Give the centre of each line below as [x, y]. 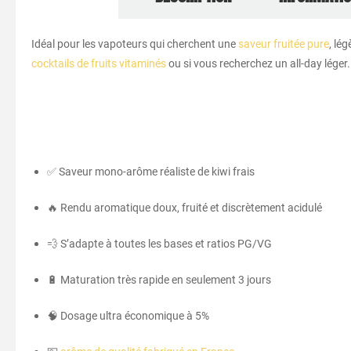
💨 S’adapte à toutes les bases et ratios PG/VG [159, 243]
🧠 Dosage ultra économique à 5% [128, 315]
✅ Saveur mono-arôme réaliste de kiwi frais [151, 171]
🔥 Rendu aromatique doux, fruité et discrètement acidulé [185, 207]
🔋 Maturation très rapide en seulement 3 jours [159, 279]
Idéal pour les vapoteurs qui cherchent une [135, 43]
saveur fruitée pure [284, 43]
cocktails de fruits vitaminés [99, 63]
